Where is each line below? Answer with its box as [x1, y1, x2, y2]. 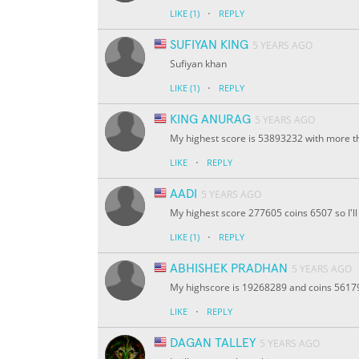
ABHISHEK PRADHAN [170, 262, 288, 276]
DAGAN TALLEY [170, 337, 256, 350]
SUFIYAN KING [170, 38, 248, 52]
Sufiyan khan [170, 57, 227, 71]
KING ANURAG [170, 113, 251, 127]
